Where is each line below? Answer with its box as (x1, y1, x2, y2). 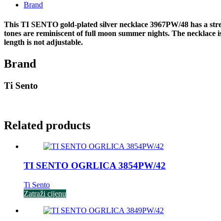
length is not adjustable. (4, 37, 83, 46)
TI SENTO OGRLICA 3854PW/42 (24, 160, 166, 171)
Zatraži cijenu (24, 189, 66, 198)
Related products (4, 119, 90, 132)
